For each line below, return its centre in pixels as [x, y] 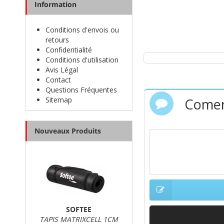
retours [57, 40]
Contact [58, 80]
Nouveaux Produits [68, 131]
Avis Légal [62, 70]
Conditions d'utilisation [82, 60]
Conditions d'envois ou [82, 30]
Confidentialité [69, 50]
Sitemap [59, 100]
